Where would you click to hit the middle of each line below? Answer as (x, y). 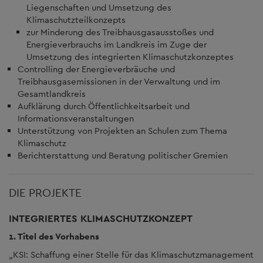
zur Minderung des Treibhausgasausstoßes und (120, 32)
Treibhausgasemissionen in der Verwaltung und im (119, 81)
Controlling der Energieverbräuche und (96, 69)
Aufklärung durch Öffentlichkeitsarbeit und (104, 106)
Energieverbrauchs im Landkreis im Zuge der (117, 44)
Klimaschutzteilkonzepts (76, 20)
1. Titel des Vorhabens (54, 236)
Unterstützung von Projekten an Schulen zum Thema (122, 131)
